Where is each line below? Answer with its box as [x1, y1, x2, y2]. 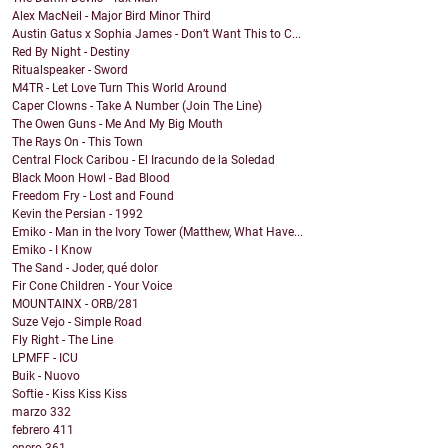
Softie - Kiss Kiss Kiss [12, 387, 127, 402]
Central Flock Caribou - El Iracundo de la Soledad [12, 153, 275, 168]
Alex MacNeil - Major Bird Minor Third [12, 9, 211, 24]
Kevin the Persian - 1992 [12, 207, 143, 222]
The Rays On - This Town [12, 135, 143, 150]
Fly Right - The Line [12, 333, 113, 348]
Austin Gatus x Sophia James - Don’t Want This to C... [12, 27, 301, 42]
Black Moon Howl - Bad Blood [12, 171, 170, 186]
